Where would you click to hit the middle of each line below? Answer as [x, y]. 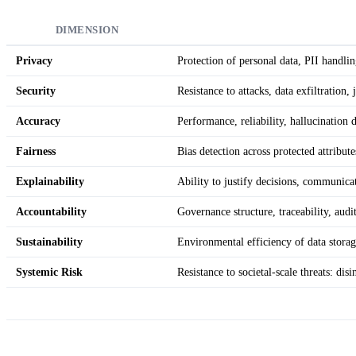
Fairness [36, 151]
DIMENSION [87, 30]
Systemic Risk [49, 271]
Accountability [51, 211]
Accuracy [38, 120]
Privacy [34, 60]
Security [36, 90]
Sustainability [49, 241]
